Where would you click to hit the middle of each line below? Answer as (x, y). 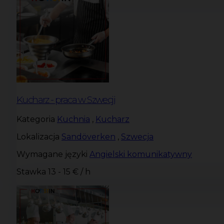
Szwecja (137, 137)
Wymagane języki (52, 154)
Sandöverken (88, 137)
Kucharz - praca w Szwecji (66, 99)
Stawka (31, 172)
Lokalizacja (38, 137)
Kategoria (36, 119)
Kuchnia (73, 119)
